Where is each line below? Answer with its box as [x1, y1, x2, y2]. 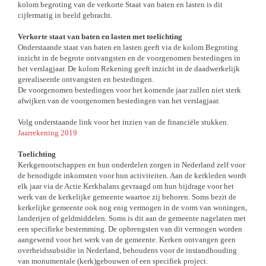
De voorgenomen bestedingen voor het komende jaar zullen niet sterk [18, 85, 241, 94]
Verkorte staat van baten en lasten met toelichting [18, 32, 182, 41]
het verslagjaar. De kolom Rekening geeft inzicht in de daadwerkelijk [18, 64, 240, 73]
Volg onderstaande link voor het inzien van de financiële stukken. [18, 118, 229, 126]
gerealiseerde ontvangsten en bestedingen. [18, 75, 154, 84]
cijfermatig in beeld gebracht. [18, 11, 112, 20]
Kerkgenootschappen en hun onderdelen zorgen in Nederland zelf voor [18, 160, 245, 169]
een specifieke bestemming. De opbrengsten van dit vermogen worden [18, 224, 242, 233]
